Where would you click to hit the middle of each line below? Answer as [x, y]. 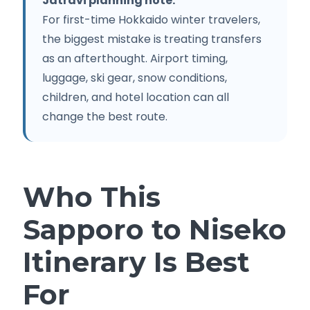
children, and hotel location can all [136, 97]
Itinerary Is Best [136, 262]
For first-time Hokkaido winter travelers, [151, 19]
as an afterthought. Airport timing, [135, 58]
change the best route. [105, 116]
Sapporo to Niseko [155, 229]
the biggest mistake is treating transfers [152, 39]
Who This [92, 197]
